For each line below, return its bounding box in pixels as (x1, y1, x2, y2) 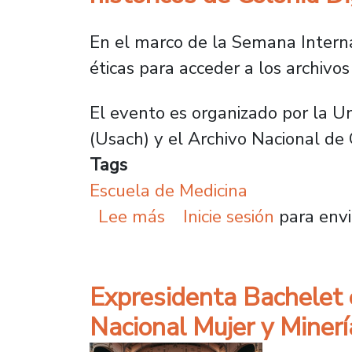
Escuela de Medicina (90, 178, 247, 203)
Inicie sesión (182, 204, 274, 229)
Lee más (98, 204, 166, 229)
